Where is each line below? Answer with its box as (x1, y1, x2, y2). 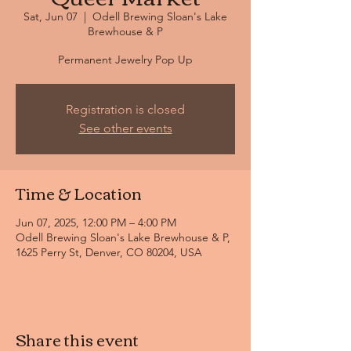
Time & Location (16, 178, 142, 207)
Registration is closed (66, 102, 185, 117)
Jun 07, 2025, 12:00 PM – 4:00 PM (16, 215, 176, 230)
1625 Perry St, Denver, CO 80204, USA (16, 245, 202, 259)
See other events (78, 121, 172, 136)
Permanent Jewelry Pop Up (58, 52, 193, 67)
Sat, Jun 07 (24, 9, 78, 24)
